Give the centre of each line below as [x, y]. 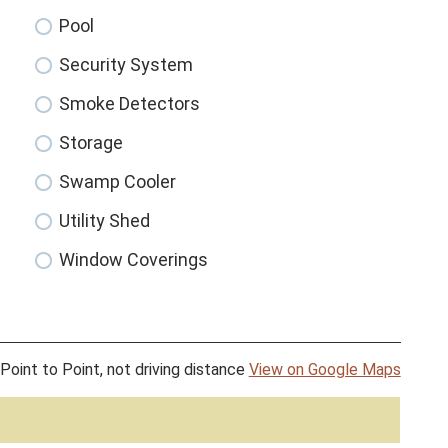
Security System [126, 65]
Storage [91, 143]
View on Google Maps [324, 370]
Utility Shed [105, 221]
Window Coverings [134, 260]
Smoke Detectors [130, 104]
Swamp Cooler [118, 182]
